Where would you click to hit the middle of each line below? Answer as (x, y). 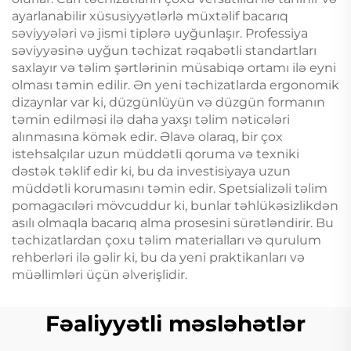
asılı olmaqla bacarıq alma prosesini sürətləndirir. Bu (173, 223)
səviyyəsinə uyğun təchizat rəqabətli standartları (164, 50)
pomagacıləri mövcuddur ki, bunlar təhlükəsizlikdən (175, 205)
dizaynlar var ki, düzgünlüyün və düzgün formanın (168, 102)
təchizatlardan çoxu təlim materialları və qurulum (166, 240)
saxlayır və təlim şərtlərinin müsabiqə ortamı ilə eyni (174, 67)
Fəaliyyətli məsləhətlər (175, 323)
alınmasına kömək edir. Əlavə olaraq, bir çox (147, 136)
